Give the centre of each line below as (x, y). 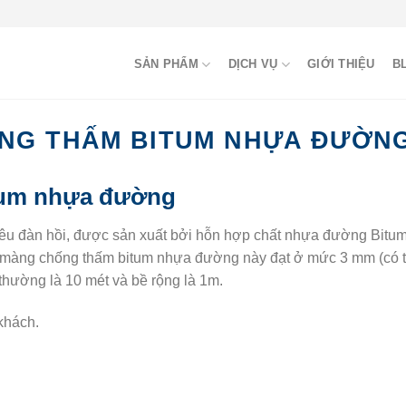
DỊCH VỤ (253, 64)
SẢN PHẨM (166, 64)
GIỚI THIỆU (341, 64)
